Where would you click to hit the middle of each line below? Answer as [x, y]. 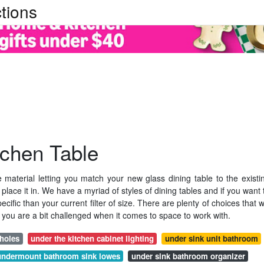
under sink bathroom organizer [188, 256]
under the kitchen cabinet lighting [92, 239]
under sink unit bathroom [211, 239]
